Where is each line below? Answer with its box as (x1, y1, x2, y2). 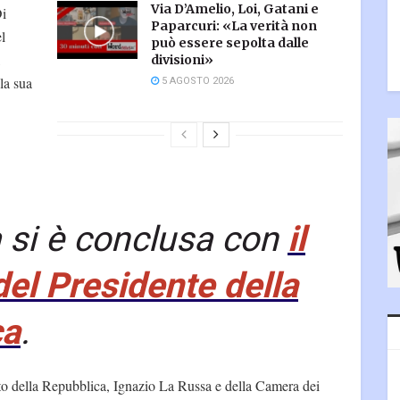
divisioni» (151, 52, 213, 69)
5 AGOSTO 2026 (159, 73, 234, 89)
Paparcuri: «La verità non (151, 18, 317, 35)
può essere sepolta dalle (151, 35, 309, 52)
